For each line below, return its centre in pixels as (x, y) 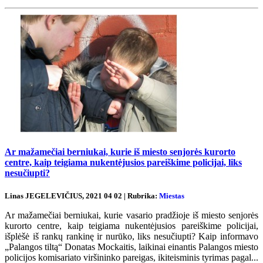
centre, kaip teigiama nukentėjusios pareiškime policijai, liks (123, 163)
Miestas (172, 195)
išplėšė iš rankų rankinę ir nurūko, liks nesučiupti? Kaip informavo (131, 236)
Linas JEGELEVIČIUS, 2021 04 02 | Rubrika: (82, 195)
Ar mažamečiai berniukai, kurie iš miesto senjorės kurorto (120, 152)
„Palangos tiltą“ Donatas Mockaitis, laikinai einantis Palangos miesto (131, 247)
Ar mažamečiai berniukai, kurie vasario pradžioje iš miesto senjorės (131, 215)
